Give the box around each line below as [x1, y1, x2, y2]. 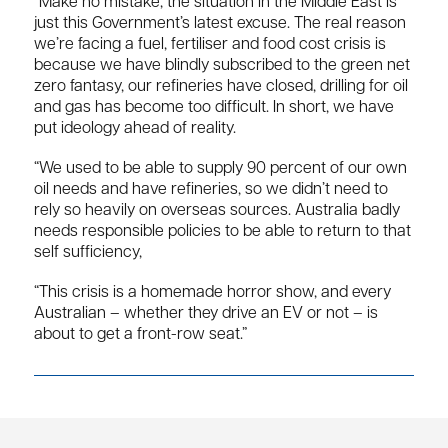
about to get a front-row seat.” [34, 327, 247, 344]
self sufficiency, [34, 245, 142, 262]
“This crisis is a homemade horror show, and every [34, 285, 391, 302]
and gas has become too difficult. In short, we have [34, 99, 394, 116]
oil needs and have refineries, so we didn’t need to [34, 182, 388, 199]
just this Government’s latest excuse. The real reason [34, 15, 406, 32]
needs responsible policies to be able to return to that [34, 224, 411, 241]
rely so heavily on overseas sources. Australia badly [34, 203, 400, 220]
